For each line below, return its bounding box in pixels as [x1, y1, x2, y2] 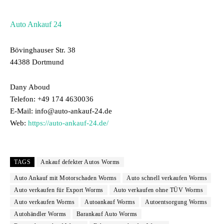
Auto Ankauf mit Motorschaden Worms [14, 174, 116, 181]
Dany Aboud [10, 83, 50, 91]
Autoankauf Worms [84, 198, 135, 205]
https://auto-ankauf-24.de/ [28, 119, 108, 127]
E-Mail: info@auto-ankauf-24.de [10, 107, 112, 115]
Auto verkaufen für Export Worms [14, 186, 103, 193]
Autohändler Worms [14, 210, 66, 217]
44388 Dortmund [10, 58, 64, 66]
